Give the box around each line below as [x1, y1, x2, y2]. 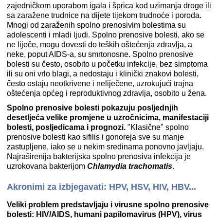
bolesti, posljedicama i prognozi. [7, 123, 126, 132]
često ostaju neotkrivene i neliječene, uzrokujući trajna [7, 79, 193, 88]
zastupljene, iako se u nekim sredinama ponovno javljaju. [7, 143, 204, 151]
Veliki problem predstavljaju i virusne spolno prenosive [7, 200, 209, 209]
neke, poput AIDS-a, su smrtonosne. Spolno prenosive [7, 50, 193, 59]
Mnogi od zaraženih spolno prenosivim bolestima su [7, 21, 186, 30]
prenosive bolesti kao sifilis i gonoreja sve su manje [7, 133, 184, 142]
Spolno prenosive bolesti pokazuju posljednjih [7, 104, 178, 112]
